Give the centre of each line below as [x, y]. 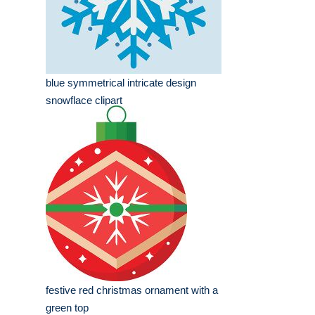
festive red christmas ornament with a [132, 290]
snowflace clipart [84, 101]
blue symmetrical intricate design [121, 83]
